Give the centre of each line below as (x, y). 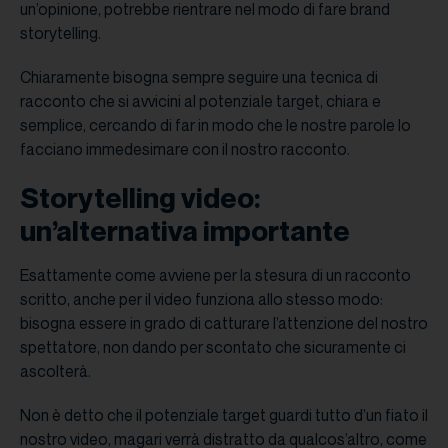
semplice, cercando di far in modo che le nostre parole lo (215, 125)
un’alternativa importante (185, 231)
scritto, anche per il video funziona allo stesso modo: (201, 299)
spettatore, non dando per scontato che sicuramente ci (213, 347)
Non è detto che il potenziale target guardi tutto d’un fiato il (224, 415)
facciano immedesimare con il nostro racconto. (186, 149)
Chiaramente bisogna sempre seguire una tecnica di (199, 77)
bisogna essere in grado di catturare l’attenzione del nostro (224, 323)
